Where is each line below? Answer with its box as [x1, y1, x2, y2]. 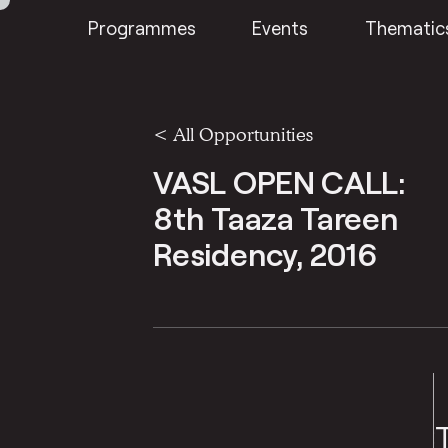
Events [252, 16, 309, 39]
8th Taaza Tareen [153, 197, 399, 236]
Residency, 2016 [153, 233, 378, 272]
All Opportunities [173, 122, 314, 145]
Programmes [88, 16, 197, 39]
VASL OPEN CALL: [153, 161, 405, 200]
